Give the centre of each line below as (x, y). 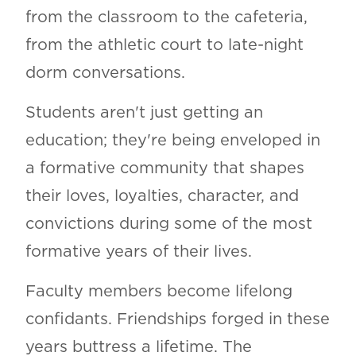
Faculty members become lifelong (159, 292)
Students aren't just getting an (144, 113)
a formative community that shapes (164, 169)
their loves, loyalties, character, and (162, 197)
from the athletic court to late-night (164, 46)
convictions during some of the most (168, 224)
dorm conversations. (105, 74)
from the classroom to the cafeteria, (166, 18)
